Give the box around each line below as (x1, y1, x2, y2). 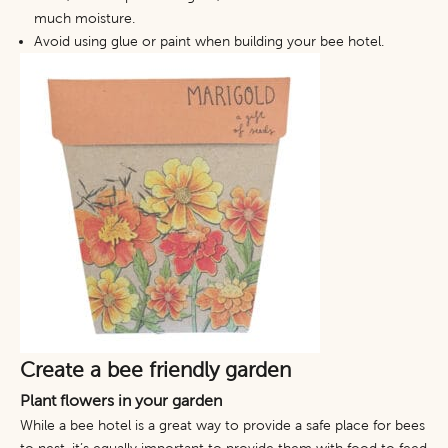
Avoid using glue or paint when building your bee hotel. (34, 34, 388, 49)
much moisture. (34, 11, 139, 26)
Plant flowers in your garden (20, 392, 226, 409)
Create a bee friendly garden (20, 358, 297, 381)
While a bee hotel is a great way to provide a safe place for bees (20, 418, 425, 433)
